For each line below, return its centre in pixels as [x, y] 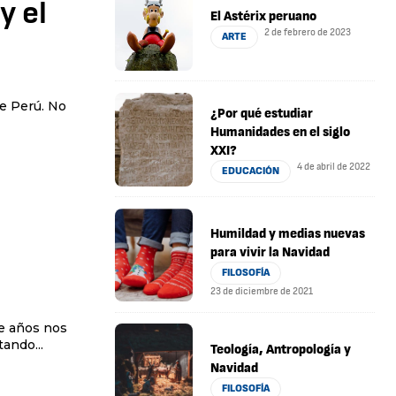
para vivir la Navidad [270, 252]
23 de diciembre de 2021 [262, 291]
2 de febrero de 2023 [308, 33]
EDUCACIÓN [251, 171]
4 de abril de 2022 [334, 167]
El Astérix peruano [264, 17]
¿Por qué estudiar [262, 114]
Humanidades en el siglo [281, 133]
